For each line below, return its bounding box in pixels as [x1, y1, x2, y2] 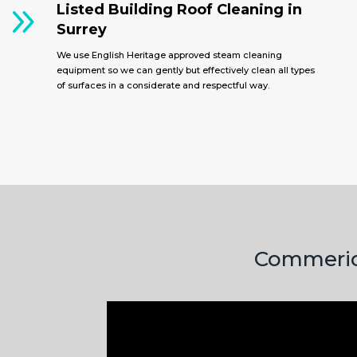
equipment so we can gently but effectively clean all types [57, 64, 316, 76]
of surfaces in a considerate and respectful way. [57, 79, 270, 91]
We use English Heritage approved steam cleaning [57, 49, 283, 61]
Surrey [57, 20, 108, 38]
